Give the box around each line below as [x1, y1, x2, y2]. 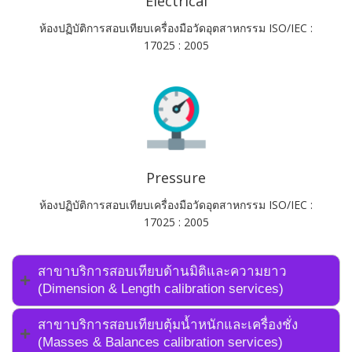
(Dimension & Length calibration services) [38, 280, 284, 296]
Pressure [146, 167, 206, 187]
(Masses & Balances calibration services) [38, 334, 283, 350]
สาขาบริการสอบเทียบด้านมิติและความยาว [38, 263, 287, 279]
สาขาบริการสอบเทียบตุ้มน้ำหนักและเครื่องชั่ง [38, 317, 298, 332]
